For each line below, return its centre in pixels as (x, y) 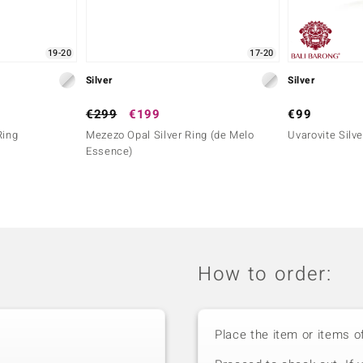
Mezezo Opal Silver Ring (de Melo (170, 135)
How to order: (265, 275)
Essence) (109, 152)
